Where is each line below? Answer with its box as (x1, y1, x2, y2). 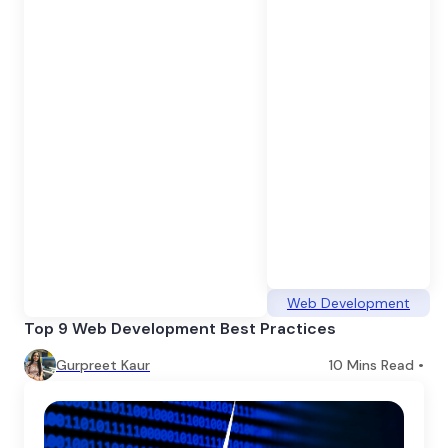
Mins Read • (343, 355, 424, 374)
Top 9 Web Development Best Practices (24, 317, 336, 339)
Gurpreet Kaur (56, 355, 150, 374)
